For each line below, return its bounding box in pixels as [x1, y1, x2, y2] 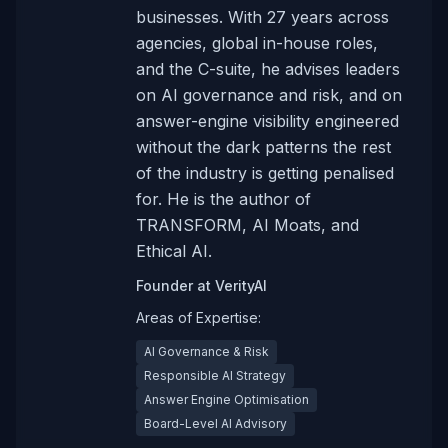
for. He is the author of [136, 189, 311, 209]
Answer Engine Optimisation [144, 392, 309, 407]
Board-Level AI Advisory [144, 416, 287, 431]
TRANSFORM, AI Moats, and [136, 215, 359, 235]
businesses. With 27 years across [136, 7, 389, 27]
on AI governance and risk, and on [136, 85, 402, 105]
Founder [136, 277, 193, 294]
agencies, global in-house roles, [136, 33, 378, 53]
